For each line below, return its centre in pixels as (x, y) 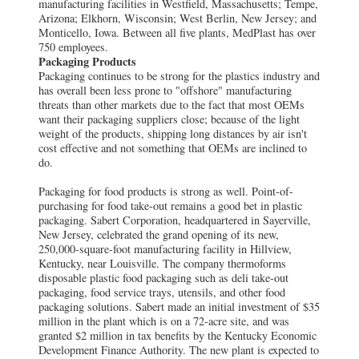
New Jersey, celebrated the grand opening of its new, (159, 235)
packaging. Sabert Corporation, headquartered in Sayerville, (175, 220)
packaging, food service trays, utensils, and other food (162, 292)
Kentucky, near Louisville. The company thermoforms (162, 264)
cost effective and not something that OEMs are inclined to (173, 148)
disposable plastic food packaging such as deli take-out (163, 278)
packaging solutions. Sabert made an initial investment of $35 (179, 307)
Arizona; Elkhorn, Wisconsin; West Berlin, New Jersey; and (177, 18)
